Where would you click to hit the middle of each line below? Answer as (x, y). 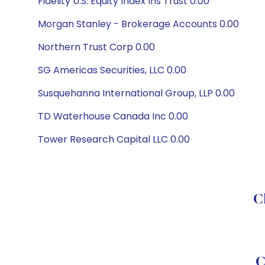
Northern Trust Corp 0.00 (96, 47)
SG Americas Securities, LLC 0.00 (112, 70)
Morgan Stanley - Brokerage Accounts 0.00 (138, 24)
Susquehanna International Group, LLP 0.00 (136, 93)
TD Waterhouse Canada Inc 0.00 (113, 116)
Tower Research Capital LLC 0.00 (114, 139)
